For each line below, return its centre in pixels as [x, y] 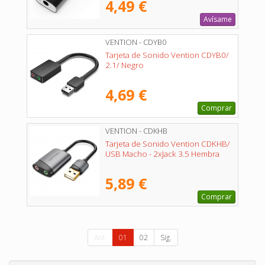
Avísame [218, 20]
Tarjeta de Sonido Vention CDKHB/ [168, 143]
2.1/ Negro [125, 65]
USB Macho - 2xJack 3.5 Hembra [162, 153]
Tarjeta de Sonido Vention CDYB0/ [167, 55]
